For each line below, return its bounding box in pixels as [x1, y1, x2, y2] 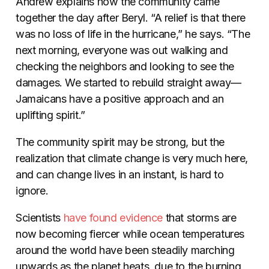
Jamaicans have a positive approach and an [16, 92, 224, 106]
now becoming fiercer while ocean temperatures [16, 228, 245, 241]
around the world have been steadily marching [16, 244, 235, 257]
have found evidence [63, 211, 163, 225]
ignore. [16, 184, 49, 198]
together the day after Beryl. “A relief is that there [16, 11, 246, 25]
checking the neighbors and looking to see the [16, 60, 235, 73]
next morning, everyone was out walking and [16, 44, 228, 57]
